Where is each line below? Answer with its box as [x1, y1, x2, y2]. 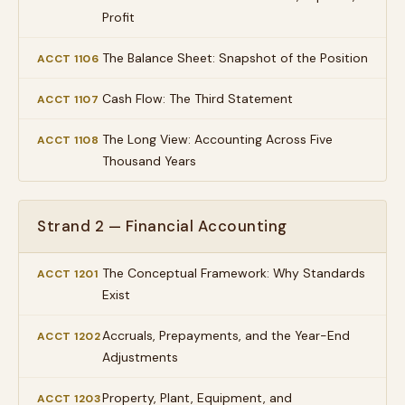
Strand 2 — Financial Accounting [37, 216, 287, 236]
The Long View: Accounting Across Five [102, 131, 333, 147]
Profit [102, 9, 135, 25]
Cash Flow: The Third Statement [102, 90, 293, 107]
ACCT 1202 [37, 329, 101, 344]
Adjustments [102, 349, 178, 365]
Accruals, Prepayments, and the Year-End [102, 327, 350, 344]
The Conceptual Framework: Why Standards [102, 265, 365, 281]
